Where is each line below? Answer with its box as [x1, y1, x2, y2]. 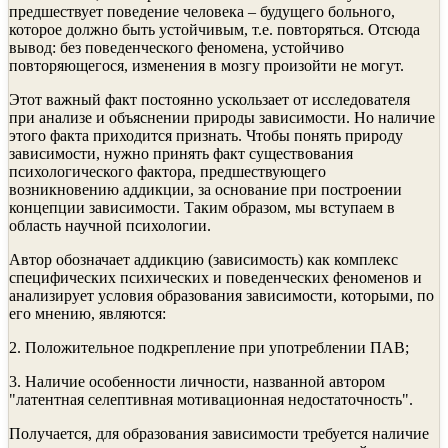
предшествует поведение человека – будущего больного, [9, 2, 395, 20]
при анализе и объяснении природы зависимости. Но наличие [9, 108, 435, 126]
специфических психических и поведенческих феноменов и [9, 268, 422, 286]
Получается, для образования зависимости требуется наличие [9, 424, 429, 442]
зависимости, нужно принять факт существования [9, 144, 353, 162]
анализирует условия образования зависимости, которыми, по [9, 286, 434, 304]
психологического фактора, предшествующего [9, 162, 326, 180]
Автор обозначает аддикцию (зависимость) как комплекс [9, 250, 398, 268]
